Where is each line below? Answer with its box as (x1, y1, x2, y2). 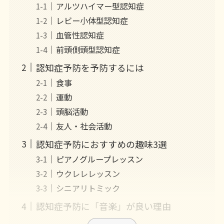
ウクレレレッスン (55, 167, 120, 180)
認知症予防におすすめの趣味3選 (35, 137, 167, 151)
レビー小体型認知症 (55, 14, 128, 26)
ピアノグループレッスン (55, 153, 143, 165)
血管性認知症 (55, 28, 104, 41)
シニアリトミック (55, 182, 120, 194)
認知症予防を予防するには (35, 60, 144, 74)
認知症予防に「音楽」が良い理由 (35, 199, 171, 213)
